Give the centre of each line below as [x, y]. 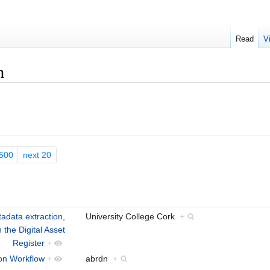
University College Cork [133, 216]
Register [29, 243]
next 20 [37, 155]
